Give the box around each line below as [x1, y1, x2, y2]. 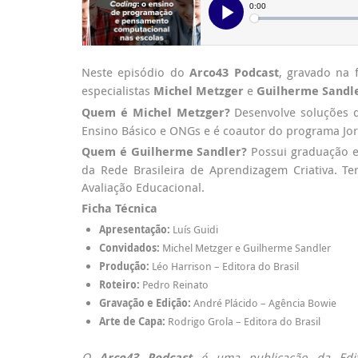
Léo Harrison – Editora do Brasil [152, 259, 299, 273]
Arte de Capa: [99, 314, 165, 328]
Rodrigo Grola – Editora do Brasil [165, 314, 320, 328]
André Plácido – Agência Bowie [191, 296, 336, 310]
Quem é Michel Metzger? [82, 104, 230, 121]
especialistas [82, 82, 153, 98]
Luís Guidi [170, 222, 218, 237]
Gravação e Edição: [99, 296, 191, 310]
